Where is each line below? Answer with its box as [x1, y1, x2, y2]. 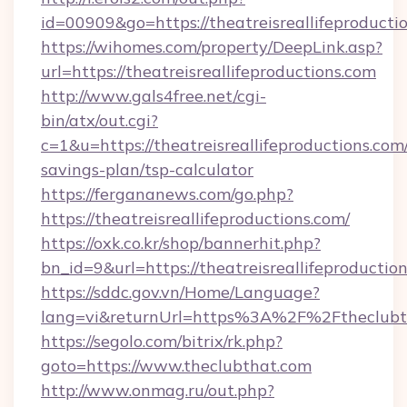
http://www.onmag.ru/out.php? [41, 380, 274, 401]
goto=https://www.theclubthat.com [41, 355, 312, 376]
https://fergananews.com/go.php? [41, 184, 293, 204]
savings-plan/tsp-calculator [41, 159, 253, 180]
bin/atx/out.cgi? [41, 110, 158, 131]
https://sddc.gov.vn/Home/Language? [41, 282, 320, 303]
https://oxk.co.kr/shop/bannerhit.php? [41, 233, 321, 253]
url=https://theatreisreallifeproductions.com [41, 61, 376, 82]
